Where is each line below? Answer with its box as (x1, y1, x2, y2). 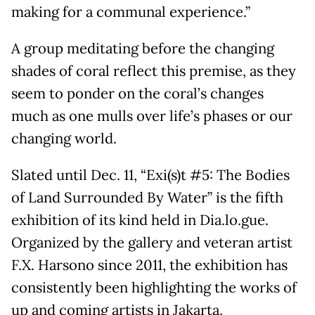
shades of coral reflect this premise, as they (11, 61, 296, 80)
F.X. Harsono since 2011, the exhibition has (11, 255, 288, 274)
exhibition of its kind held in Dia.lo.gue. (11, 210, 269, 229)
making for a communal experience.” (11, 2, 250, 21)
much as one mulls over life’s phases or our (11, 106, 292, 125)
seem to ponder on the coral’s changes (11, 84, 264, 103)
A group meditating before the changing (11, 39, 274, 58)
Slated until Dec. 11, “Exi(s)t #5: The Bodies (11, 165, 290, 184)
